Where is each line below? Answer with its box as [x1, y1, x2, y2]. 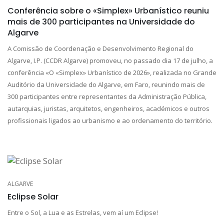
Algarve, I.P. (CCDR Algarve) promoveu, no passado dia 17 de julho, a [7, 55, 213, 65]
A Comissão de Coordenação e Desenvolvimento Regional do [7, 43, 193, 53]
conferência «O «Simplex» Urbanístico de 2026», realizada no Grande [7, 67, 216, 77]
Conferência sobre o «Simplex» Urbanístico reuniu [7, 4, 209, 16]
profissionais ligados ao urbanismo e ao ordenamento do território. [7, 115, 212, 125]
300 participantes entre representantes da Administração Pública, [7, 91, 206, 101]
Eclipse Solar [7, 190, 58, 202]
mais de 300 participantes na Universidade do [7, 15, 195, 27]
